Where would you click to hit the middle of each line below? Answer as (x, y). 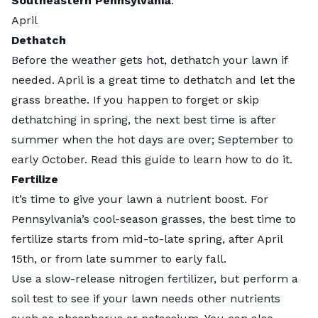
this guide (148, 159)
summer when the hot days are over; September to (152, 139)
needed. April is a (60, 79)
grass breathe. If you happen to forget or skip (135, 99)
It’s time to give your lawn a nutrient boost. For (140, 199)
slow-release (80, 278)
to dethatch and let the (230, 79)
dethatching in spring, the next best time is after (144, 119)
